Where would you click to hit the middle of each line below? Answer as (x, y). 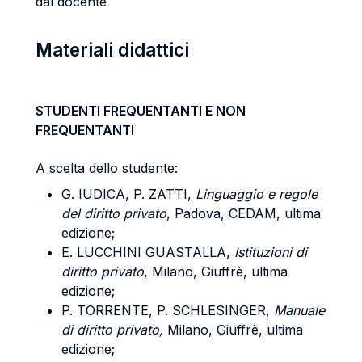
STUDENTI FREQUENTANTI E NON (141, 111)
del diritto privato (114, 213)
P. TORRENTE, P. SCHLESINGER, (168, 310)
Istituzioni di (271, 252)
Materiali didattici (112, 50)
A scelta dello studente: (107, 168)
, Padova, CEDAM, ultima (244, 213)
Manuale (299, 310)
